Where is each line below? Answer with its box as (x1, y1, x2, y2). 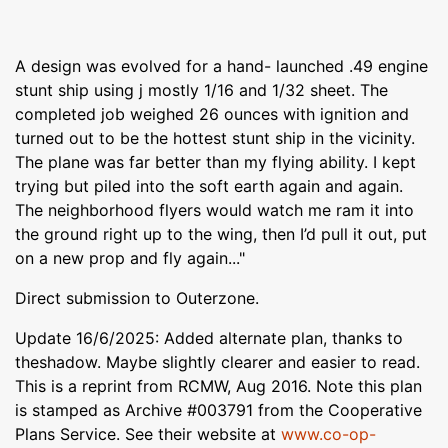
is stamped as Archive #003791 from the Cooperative (15, 399, 422, 420)
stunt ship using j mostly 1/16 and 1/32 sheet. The (15, 79, 388, 100)
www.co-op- (281, 423, 376, 444)
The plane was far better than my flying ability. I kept (15, 151, 416, 172)
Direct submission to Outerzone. (15, 287, 259, 308)
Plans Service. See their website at (15, 423, 281, 444)
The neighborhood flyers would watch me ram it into (15, 199, 414, 220)
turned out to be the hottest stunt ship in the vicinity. (15, 127, 415, 148)
